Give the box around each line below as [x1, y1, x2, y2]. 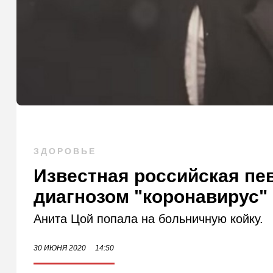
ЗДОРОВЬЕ [34, 146, 97, 157]
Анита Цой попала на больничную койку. [34, 212, 264, 226]
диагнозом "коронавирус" [34, 186, 268, 207]
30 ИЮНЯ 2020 [34, 244, 87, 253]
